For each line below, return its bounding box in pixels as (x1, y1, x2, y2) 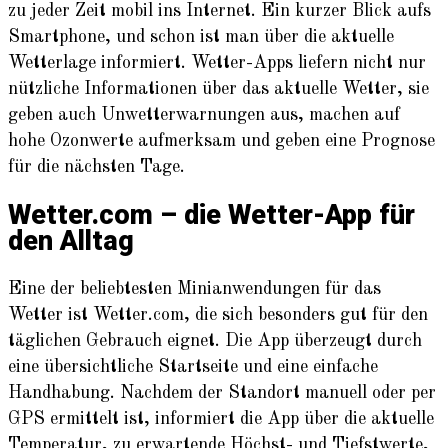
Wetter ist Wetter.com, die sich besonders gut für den (8, 306, 428, 325)
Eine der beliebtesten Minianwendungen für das (8, 280, 381, 299)
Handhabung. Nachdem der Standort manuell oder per (8, 384, 436, 403)
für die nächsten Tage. (8, 157, 185, 176)
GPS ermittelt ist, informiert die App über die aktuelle (8, 410, 434, 429)
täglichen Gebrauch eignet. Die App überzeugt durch (8, 332, 422, 351)
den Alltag (8, 224, 134, 257)
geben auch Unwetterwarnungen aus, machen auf (8, 105, 400, 124)
